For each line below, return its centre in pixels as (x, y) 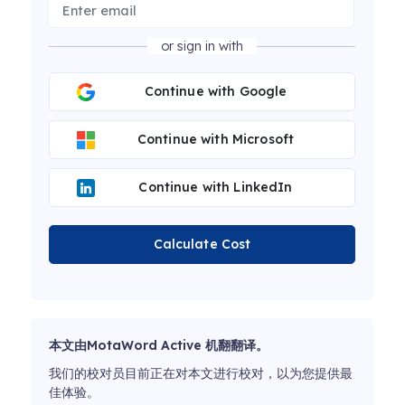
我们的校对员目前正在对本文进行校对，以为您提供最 (201, 374)
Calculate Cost (202, 245)
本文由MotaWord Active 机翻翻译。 (159, 346)
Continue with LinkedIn (216, 188)
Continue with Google (216, 92)
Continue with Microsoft (216, 140)
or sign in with (202, 47)
